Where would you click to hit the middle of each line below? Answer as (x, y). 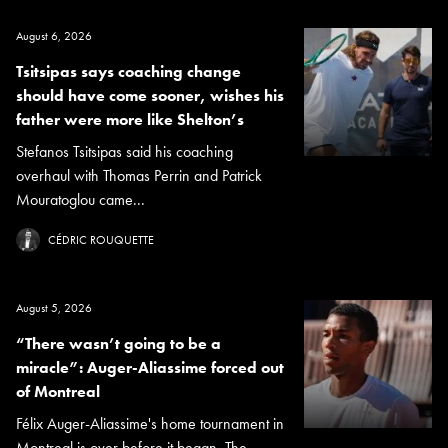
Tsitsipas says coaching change (128, 71)
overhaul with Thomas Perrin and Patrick (139, 175)
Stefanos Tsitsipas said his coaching (124, 151)
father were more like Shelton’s (130, 119)
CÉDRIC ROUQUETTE (101, 239)
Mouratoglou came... (80, 199)
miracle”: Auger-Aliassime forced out (150, 367)
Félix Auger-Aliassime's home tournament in (150, 423)
